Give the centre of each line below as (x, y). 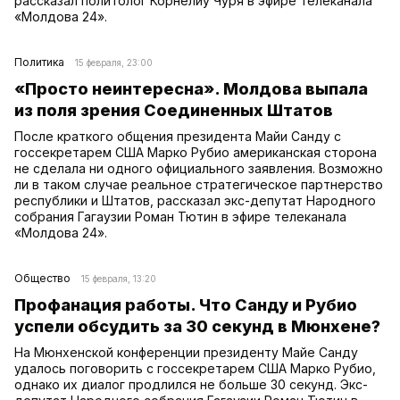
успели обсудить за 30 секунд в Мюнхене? (197, 326)
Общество (42, 278)
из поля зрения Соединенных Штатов (174, 110)
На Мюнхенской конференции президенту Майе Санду (186, 352)
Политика (39, 62)
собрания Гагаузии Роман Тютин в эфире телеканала (180, 216)
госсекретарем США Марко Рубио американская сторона (196, 152)
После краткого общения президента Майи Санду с (178, 136)
